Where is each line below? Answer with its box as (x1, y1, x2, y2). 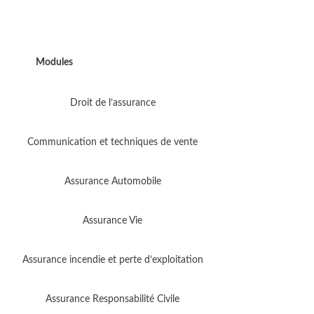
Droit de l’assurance (69, 97, 156, 108)
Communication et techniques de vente (27, 137, 198, 147)
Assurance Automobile (64, 176, 161, 186)
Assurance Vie (83, 215, 142, 226)
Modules (36, 57, 73, 67)
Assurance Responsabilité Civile (46, 294, 179, 304)
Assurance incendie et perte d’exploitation (22, 254, 203, 265)
